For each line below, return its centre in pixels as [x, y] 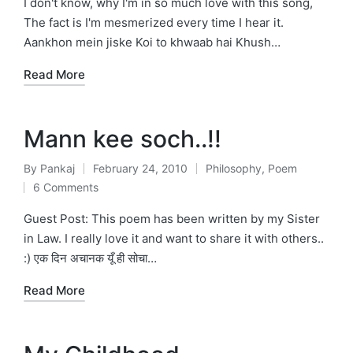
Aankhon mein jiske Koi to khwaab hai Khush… [152, 42]
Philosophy [234, 168]
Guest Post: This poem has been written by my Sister [172, 218]
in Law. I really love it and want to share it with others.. [174, 238]
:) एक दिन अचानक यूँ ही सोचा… [90, 258]
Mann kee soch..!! [123, 138]
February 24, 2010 [140, 168]
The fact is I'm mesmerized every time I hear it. [154, 22]
